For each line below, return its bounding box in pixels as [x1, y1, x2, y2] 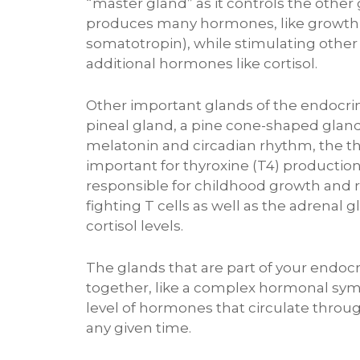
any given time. [86, 319, 191, 336]
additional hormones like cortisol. [86, 55, 317, 72]
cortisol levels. [86, 217, 183, 234]
